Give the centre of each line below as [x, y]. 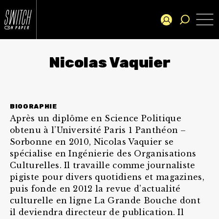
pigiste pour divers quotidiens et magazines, [107, 177]
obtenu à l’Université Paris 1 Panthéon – [98, 130]
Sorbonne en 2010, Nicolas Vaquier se [92, 142]
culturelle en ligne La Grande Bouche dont [105, 200]
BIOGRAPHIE [33, 106]
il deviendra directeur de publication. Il [97, 212]
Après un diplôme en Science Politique [96, 118]
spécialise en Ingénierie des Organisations [103, 153]
